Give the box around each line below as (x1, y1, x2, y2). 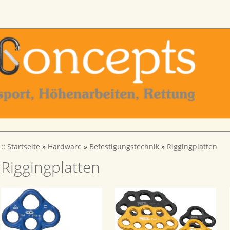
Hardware (48, 142, 82, 151)
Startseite (7, 142, 40, 151)
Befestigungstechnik (89, 142, 159, 151)
